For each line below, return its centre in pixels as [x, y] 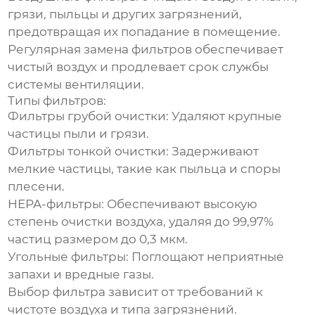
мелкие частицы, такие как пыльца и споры [144, 169]
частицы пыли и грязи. [79, 134]
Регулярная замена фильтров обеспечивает [146, 50]
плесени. [37, 187]
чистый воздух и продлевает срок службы [139, 67]
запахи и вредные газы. [81, 275]
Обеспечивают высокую [181, 204]
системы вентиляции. [76, 85]
